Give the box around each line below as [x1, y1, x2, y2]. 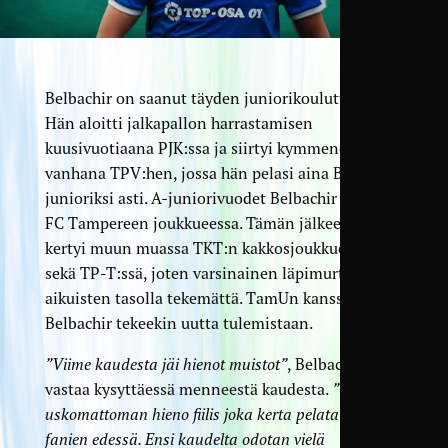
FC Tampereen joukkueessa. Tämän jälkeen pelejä [44, 212, 398, 233]
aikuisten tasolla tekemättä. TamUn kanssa [44, 287, 351, 308]
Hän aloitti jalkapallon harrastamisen [44, 112, 313, 133]
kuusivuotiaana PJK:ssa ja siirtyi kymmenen [44, 137, 357, 158]
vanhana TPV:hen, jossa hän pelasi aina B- [44, 162, 350, 183]
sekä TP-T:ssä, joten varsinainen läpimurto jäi [44, 262, 375, 283]
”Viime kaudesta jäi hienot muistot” [44, 353, 287, 374]
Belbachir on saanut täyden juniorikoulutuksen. [44, 87, 384, 108]
